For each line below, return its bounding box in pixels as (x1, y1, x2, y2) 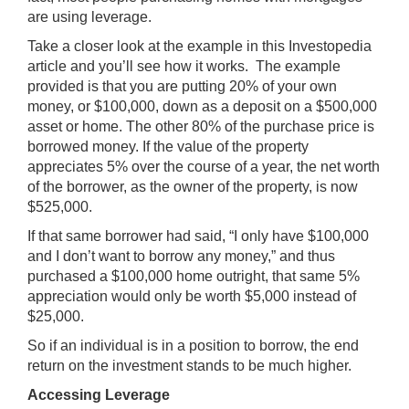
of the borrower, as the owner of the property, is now (27, 179, 358, 194)
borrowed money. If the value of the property (27, 139, 309, 154)
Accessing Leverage (27, 387, 170, 403)
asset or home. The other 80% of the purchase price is (27, 119, 374, 134)
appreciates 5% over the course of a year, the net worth (27, 159, 380, 174)
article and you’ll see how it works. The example (27, 58, 341, 74)
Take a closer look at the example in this (27, 38, 288, 54)
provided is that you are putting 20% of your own (27, 79, 337, 94)
